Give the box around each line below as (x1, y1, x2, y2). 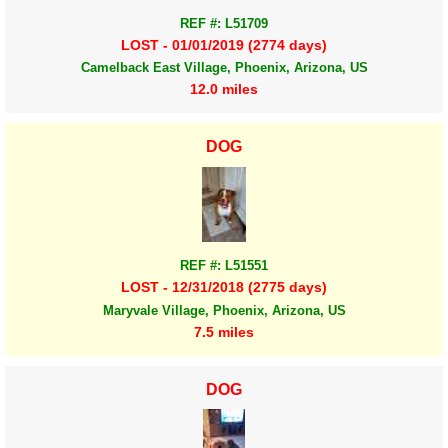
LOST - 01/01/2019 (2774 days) (121, 36, 327, 53)
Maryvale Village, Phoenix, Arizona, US (102, 302, 346, 318)
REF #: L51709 (180, 15, 268, 31)
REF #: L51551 (180, 258, 268, 274)
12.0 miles (190, 81, 258, 98)
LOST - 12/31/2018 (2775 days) (121, 279, 327, 296)
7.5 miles (194, 323, 254, 340)
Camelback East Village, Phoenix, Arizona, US (80, 59, 368, 75)
